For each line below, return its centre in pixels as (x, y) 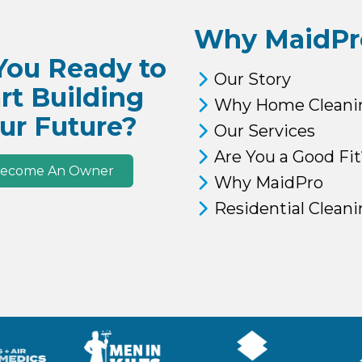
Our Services (265, 130)
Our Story (253, 79)
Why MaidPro (269, 182)
